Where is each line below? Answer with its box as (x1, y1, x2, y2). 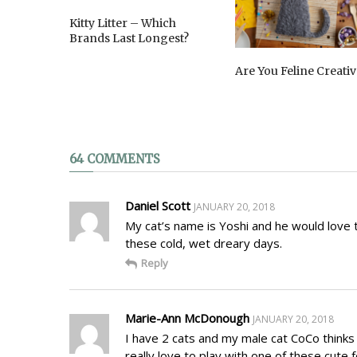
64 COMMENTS (69, 151, 160, 167)
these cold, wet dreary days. (125, 234, 282, 251)
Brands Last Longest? (69, 31, 189, 46)
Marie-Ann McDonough (125, 309, 249, 326)
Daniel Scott (125, 197, 190, 214)
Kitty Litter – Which (69, 16, 176, 31)
